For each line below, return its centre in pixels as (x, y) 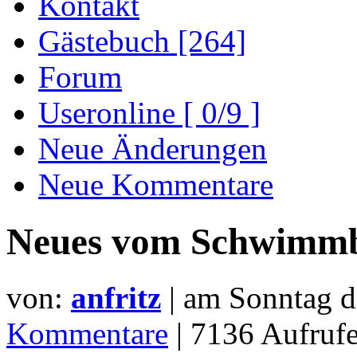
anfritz (116, 298)
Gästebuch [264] (142, 41)
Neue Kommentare (156, 185)
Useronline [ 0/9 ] (149, 113)
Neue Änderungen (153, 149)
